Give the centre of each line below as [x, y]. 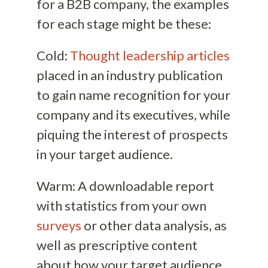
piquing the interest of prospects [132, 134]
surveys [59, 225]
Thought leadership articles [150, 55]
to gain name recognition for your [133, 95]
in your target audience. [104, 154]
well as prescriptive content [117, 245]
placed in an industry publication [129, 75]
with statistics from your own [121, 205]
